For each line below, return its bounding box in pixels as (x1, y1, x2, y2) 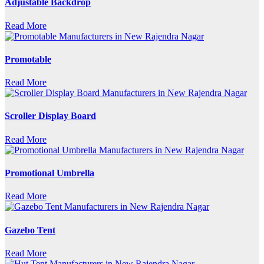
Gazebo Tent (5, 225, 55, 235)
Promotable (5, 54, 51, 64)
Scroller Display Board (5, 111, 96, 121)
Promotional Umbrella (5, 168, 94, 179)
